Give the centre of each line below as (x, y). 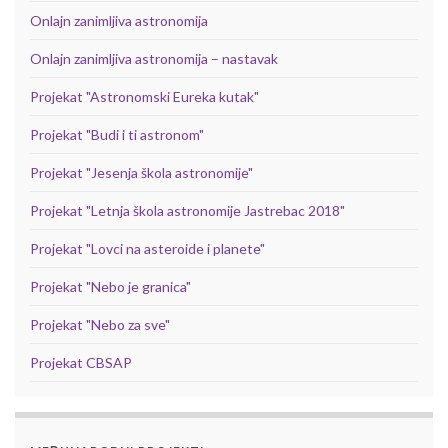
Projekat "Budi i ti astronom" (117, 135)
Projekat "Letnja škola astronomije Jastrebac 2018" (187, 211)
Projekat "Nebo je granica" (110, 287)
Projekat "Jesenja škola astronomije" (141, 173)
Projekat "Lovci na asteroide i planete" (147, 249)
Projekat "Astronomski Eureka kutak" (144, 97)
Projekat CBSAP (81, 363)
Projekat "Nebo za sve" (100, 325)
